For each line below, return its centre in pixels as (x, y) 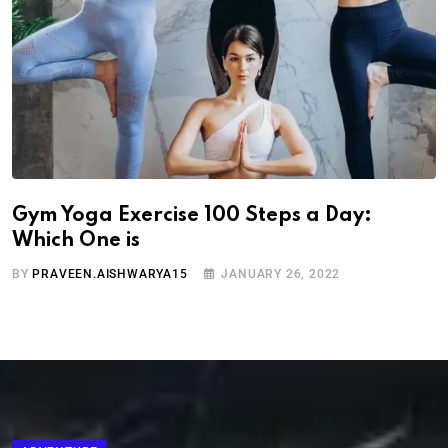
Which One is (76, 241)
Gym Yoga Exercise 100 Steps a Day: (192, 216)
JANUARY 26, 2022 (281, 274)
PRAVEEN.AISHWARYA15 (110, 274)
